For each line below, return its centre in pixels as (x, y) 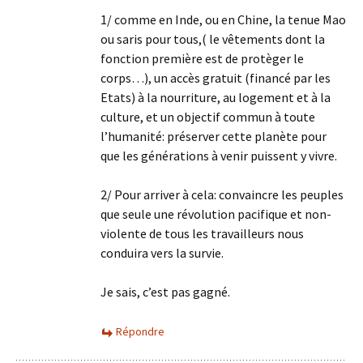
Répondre (140, 331)
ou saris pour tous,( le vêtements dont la (213, 39)
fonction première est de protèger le (202, 58)
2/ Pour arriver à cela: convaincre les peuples (222, 194)
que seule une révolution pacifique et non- (216, 214)
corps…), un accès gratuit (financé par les (216, 78)
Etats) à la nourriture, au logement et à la (216, 97)
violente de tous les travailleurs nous (202, 233)
